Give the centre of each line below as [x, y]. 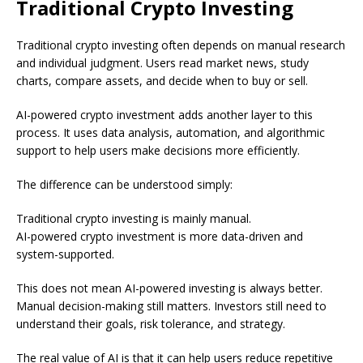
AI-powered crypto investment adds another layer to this [164, 115]
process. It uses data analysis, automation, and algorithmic [171, 133]
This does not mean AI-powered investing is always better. [169, 288]
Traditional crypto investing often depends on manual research [181, 45]
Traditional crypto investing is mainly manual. [134, 219]
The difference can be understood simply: [124, 185]
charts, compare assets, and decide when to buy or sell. [162, 81]
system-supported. [65, 254]
